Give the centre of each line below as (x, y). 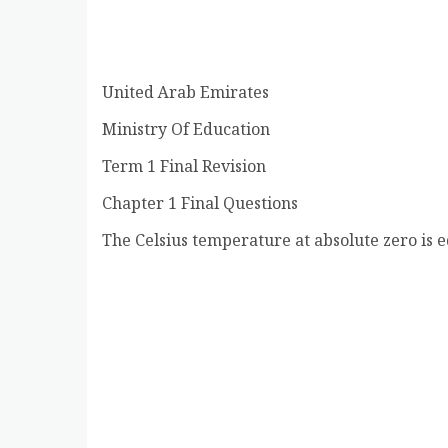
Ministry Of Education (186, 131)
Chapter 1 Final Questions (200, 205)
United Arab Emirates (185, 94)
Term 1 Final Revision (184, 168)
